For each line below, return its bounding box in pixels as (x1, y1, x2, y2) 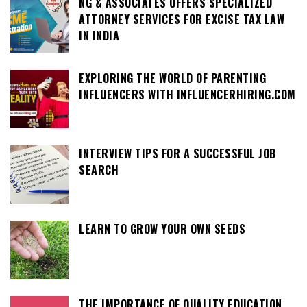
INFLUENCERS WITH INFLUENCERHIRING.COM (79, 86, 296, 103)
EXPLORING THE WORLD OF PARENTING (79, 70, 266, 86)
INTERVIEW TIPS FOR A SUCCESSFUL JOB (79, 145, 276, 162)
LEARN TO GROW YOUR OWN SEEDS (79, 221, 245, 237)
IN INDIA (79, 27, 119, 44)
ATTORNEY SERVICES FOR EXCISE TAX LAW (79, 11, 284, 27)
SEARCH (79, 162, 119, 178)
